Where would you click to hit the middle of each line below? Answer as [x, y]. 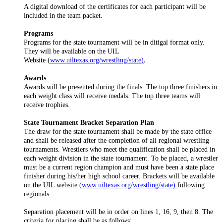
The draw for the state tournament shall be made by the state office [118, 131]
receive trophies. [47, 104]
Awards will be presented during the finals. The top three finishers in [120, 86]
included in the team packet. [63, 15]
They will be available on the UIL [71, 51]
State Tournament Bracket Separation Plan [89, 122]
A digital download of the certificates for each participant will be [115, 6]
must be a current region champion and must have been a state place [119, 167]
